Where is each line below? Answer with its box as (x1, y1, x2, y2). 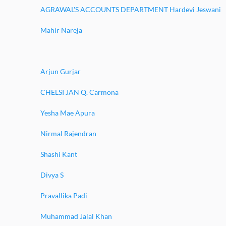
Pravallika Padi (40, 191, 87, 200)
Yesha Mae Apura (40, 108, 95, 117)
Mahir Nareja (40, 26, 82, 34)
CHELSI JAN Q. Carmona (40, 88, 119, 96)
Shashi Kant (40, 150, 77, 158)
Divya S (40, 171, 64, 179)
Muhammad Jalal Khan (40, 212, 112, 220)
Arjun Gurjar (40, 67, 81, 76)
